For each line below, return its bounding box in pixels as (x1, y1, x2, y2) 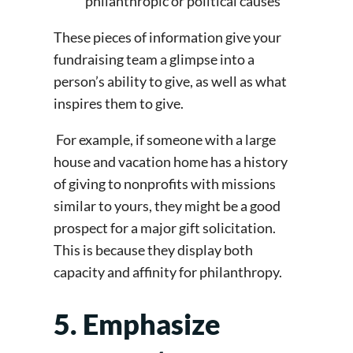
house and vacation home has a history (54, 152, 288, 170)
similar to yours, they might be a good (54, 196, 281, 214)
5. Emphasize (54, 307, 221, 342)
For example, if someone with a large (56, 130, 276, 148)
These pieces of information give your (54, 28, 281, 46)
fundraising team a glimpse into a (54, 50, 255, 68)
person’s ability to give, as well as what (54, 72, 287, 90)
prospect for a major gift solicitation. (54, 218, 276, 236)
